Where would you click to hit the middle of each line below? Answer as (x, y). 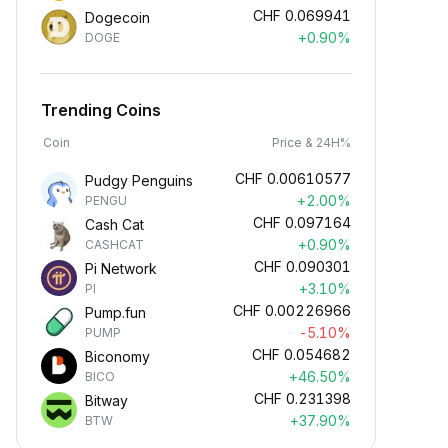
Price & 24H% (311, 142)
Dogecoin (117, 17)
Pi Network (121, 268)
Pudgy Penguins (139, 180)
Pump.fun (115, 312)
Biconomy (117, 356)
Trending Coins (101, 110)
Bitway (106, 400)
